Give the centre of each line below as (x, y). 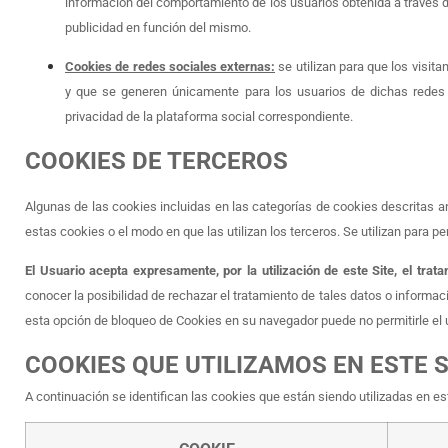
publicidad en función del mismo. (158, 27)
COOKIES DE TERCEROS (156, 160)
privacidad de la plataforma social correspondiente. (209, 117)
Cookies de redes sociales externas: (170, 67)
